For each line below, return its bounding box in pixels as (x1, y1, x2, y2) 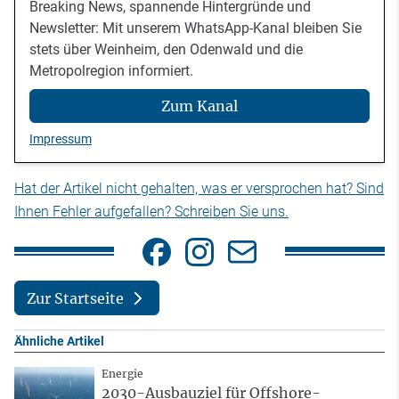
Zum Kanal (161, 97, 238, 116)
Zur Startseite (26, 289, 124, 307)
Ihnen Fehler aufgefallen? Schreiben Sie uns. (14, 203, 289, 221)
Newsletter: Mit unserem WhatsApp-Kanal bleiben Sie (29, 19, 362, 37)
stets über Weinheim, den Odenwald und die (29, 40, 303, 58)
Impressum (29, 132, 92, 147)
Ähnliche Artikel (14, 334, 104, 349)
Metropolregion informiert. (29, 61, 193, 79)
